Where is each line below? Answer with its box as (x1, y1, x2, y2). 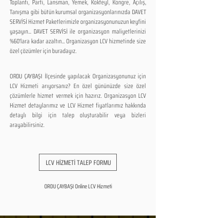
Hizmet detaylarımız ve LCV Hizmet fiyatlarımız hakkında (10, 100, 146, 110)
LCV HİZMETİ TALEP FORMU (45, 157, 111, 168)
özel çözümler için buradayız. (10, 46, 76, 56)
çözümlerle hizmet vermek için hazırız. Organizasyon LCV (10, 91, 146, 101)
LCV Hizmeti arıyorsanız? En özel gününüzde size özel (10, 81, 146, 91)
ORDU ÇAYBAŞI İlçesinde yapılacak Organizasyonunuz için (10, 71, 146, 81)
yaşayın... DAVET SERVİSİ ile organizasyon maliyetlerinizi (10, 26, 146, 36)
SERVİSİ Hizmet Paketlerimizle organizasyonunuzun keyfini (10, 17, 146, 27)
